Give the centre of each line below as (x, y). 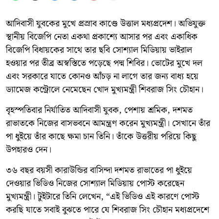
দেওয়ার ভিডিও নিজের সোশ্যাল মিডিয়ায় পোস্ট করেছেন (95, 183)
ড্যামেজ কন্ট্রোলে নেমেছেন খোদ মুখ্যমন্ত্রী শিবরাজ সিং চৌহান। (105, 89)
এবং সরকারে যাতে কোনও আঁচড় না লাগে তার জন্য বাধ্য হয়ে (102, 76)
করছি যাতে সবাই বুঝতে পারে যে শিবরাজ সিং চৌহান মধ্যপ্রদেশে (108, 210)
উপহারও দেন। (29, 150)
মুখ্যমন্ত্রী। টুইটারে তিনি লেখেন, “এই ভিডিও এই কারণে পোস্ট (103, 197)
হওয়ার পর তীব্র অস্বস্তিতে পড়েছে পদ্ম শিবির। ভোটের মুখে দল (104, 63)
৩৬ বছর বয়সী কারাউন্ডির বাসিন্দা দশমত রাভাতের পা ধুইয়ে (99, 170)
